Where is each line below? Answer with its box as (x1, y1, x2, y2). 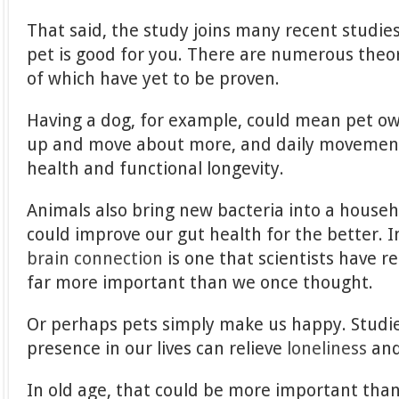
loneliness (287, 338, 368, 359)
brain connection (27, 248, 164, 269)
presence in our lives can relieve (27, 338, 288, 359)
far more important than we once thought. (27, 272, 374, 293)
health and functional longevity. (27, 158, 285, 179)
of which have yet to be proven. (27, 68, 281, 89)
